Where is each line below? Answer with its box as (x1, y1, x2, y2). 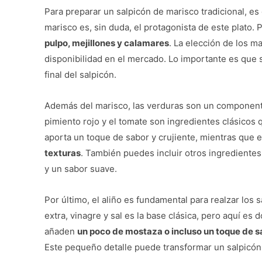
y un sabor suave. (44, 163, 117, 174)
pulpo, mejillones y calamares (44, 37, 169, 49)
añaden (44, 225, 77, 237)
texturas (44, 147, 81, 158)
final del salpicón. (44, 68, 116, 80)
